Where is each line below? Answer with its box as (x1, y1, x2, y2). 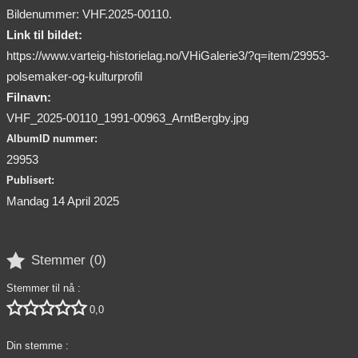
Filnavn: (6, 89, 51, 104)
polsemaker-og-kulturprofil (6, 69, 142, 83)
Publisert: (6, 173, 54, 186)
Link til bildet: (6, 27, 82, 42)
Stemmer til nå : (6, 281, 81, 294)
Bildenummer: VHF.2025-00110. (6, 6, 172, 21)
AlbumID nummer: (6, 132, 97, 145)
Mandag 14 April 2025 (6, 193, 119, 208)
